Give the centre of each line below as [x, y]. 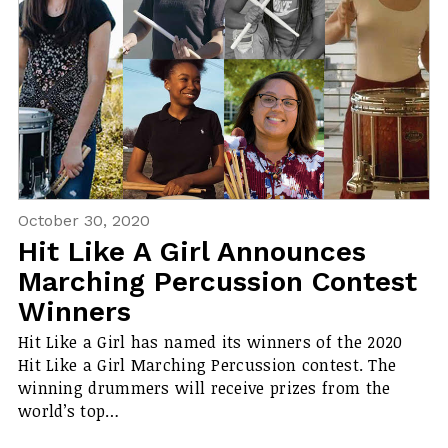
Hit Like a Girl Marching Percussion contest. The [207, 365]
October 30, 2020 [83, 220]
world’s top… [68, 411]
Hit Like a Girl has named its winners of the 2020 [210, 342]
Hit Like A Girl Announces [191, 251]
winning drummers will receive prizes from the [204, 388]
